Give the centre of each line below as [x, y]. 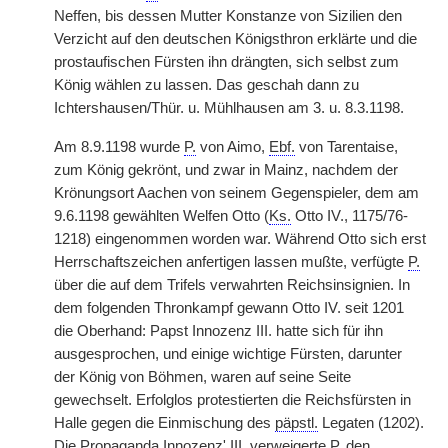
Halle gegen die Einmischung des [164, 423]
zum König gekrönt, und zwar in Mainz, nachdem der [226, 170]
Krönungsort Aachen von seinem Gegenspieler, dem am [236, 193]
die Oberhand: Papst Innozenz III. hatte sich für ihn [218, 331]
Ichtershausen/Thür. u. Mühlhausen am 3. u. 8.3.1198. [229, 108]
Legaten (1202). [371, 423]
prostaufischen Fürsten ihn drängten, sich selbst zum [226, 62]
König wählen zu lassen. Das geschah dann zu [206, 85]
